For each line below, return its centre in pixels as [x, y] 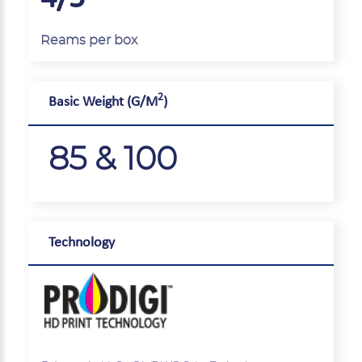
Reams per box [89, 41]
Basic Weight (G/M [103, 103]
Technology [82, 242]
